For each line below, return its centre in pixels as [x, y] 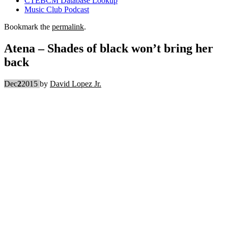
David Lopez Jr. [76, 83]
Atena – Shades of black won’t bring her [109, 48]
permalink [68, 27]
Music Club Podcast [57, 9]
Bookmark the [28, 27]
